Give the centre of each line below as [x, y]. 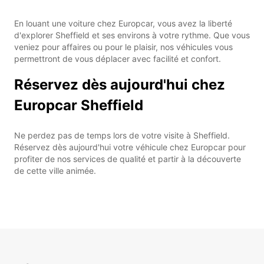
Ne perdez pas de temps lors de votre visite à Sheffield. [122, 135]
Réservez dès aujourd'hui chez [120, 84]
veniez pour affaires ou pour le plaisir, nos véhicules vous [123, 47]
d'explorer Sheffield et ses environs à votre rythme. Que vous [132, 35]
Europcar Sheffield [79, 105]
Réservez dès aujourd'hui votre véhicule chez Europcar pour [130, 147]
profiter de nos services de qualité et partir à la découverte [128, 159]
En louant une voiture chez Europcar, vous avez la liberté [123, 23]
